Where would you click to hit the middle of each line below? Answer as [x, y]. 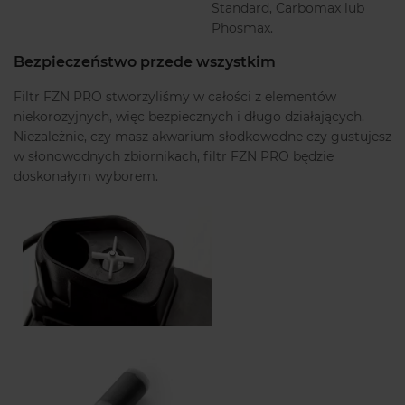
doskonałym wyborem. [86, 177]
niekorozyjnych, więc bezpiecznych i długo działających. [189, 117]
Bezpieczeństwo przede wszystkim [145, 62]
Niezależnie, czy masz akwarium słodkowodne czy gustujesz [202, 137]
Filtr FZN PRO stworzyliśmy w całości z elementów [175, 97]
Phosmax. [242, 28]
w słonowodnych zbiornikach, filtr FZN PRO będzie [174, 157]
